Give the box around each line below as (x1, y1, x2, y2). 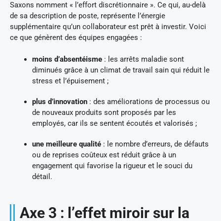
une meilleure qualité (32, 140, 101, 149)
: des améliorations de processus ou (87, 97, 210, 107)
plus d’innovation (32, 97, 87, 107)
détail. (32, 172, 54, 182)
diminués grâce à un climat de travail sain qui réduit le (32, 66, 210, 75)
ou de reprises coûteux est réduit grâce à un (32, 150, 176, 160)
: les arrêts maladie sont (102, 55, 184, 64)
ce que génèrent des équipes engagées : (10, 33, 146, 42)
